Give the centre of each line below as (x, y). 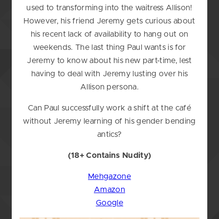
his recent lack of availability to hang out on (109, 34)
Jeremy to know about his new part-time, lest (109, 61)
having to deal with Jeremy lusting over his (109, 74)
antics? (109, 135)
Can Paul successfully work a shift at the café (109, 108)
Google (109, 203)
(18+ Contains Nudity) (109, 156)
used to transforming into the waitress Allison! (109, 8)
